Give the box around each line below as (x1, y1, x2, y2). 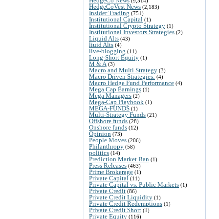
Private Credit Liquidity (89, 193, 153, 201)
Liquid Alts (89, 34, 119, 42)
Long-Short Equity (89, 53, 139, 61)
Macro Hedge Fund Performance (89, 79, 174, 87)
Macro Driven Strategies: (89, 72, 155, 80)
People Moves (89, 136, 127, 144)
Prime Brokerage (89, 168, 133, 175)
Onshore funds (89, 123, 127, 131)
